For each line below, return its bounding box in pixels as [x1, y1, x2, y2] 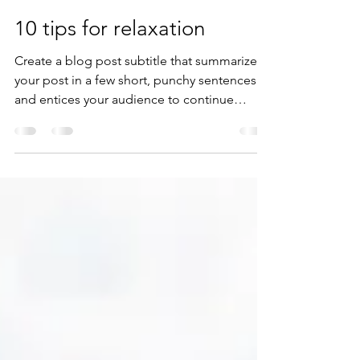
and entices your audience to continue [14, 121, 234, 136]
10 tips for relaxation [14, 45, 205, 70]
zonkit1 [48, 3, 79, 15]
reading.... [14, 140, 72, 155]
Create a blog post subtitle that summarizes [14, 82, 263, 97]
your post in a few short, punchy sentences [14, 101, 256, 117]
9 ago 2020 [48, 17, 93, 29]
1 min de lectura [108, 17, 177, 29]
